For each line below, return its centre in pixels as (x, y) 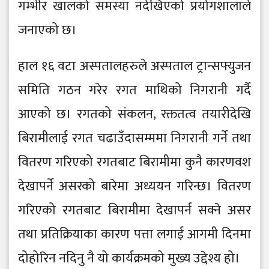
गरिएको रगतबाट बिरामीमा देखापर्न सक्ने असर (134, 211)
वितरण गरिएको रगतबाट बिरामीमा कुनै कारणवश (134, 163)
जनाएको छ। (49, 31)
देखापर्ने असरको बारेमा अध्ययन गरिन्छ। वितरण (134, 187)
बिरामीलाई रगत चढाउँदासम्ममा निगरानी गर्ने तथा (134, 139)
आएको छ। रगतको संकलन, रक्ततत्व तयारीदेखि (134, 115)
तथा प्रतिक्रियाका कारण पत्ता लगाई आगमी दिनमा (134, 235)
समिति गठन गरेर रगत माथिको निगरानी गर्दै (134, 91)
